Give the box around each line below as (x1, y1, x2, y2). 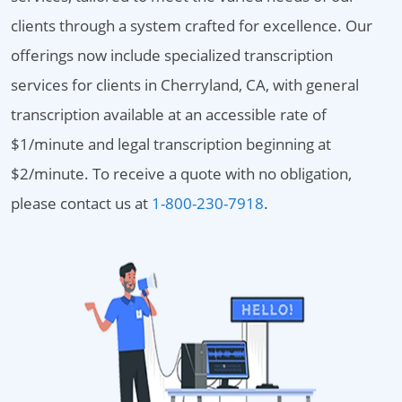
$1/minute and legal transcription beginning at (11, 134, 331, 154)
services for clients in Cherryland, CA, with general (11, 74, 359, 95)
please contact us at (11, 193, 152, 214)
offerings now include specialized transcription (11, 45, 333, 66)
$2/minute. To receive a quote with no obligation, (11, 163, 352, 184)
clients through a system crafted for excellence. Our (11, 15, 372, 36)
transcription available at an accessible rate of (11, 104, 327, 125)
